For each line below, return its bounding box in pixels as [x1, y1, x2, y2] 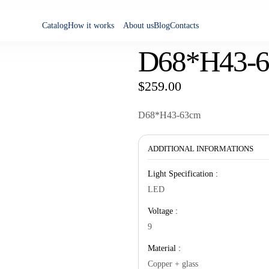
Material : [148, 243, 181, 253]
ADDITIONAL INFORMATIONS [148, 144, 253, 153]
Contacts [169, 21, 199, 30]
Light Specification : [148, 169, 218, 178]
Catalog [41, 21, 68, 30]
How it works [67, 21, 114, 30]
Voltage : [148, 206, 178, 216]
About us [122, 21, 154, 30]
